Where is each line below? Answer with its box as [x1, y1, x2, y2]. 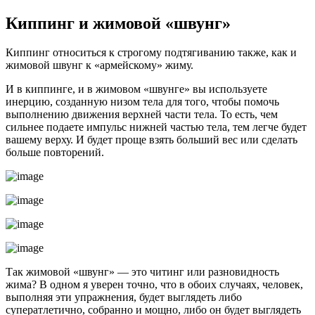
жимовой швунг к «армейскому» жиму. [6, 59, 193, 72]
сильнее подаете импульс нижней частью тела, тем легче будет [6, 121, 307, 134]
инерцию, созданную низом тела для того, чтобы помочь [6, 96, 279, 108]
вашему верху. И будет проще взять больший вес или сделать [6, 134, 297, 146]
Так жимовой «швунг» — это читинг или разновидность [6, 266, 279, 278]
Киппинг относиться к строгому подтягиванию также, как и [6, 46, 297, 59]
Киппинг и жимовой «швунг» [6, 13, 231, 32]
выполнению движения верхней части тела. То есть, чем [6, 108, 278, 121]
